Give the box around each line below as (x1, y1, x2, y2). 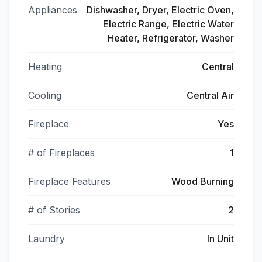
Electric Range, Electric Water (103, 18, 234, 30)
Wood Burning (171, 175, 234, 187)
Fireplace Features (28, 175, 111, 187)
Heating (28, 61, 62, 73)
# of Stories (28, 204, 80, 216)
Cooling (28, 89, 61, 101)
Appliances (28, 4, 77, 16)
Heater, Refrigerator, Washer (108, 32, 234, 44)
